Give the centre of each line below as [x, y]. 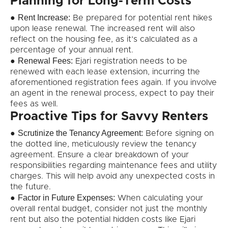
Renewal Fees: [45, 61]
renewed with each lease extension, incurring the [105, 72]
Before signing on [178, 134]
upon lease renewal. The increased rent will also [103, 29]
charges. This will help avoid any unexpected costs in [112, 176]
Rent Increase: [44, 18]
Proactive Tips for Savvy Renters [109, 117]
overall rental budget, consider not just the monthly [109, 209]
